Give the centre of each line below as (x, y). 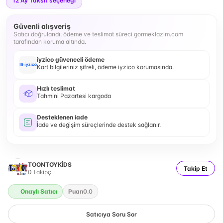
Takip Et (196, 168)
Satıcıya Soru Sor (111, 214)
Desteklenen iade (62, 117)
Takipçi (42, 172)
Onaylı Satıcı (39, 191)
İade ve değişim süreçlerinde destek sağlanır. (99, 125)
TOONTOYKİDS (50, 165)
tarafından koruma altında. (50, 42)
